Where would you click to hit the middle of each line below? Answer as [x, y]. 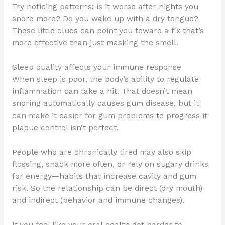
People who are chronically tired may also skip [101, 152]
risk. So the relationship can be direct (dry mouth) [107, 189]
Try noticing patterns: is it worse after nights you [105, 7]
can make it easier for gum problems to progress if [109, 116]
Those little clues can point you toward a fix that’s [108, 31]
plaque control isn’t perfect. [65, 128]
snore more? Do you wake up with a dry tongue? [105, 19]
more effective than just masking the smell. [95, 43]
